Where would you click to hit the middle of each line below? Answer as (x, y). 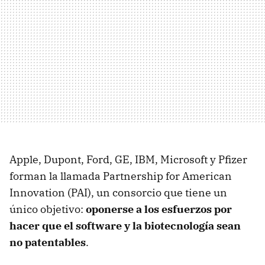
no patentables (48, 242)
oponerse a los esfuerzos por (159, 209)
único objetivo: (48, 209)
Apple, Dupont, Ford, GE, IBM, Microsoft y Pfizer (128, 159)
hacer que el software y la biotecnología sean (125, 225)
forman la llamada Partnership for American (121, 176)
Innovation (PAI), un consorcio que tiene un (118, 192)
